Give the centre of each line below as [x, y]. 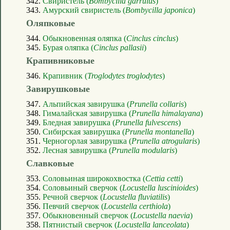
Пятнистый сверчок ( [80, 224]
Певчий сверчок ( [73, 206]
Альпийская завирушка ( [86, 104]
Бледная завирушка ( [79, 122]
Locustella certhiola [136, 206]
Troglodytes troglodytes [125, 75]
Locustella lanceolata [152, 224]
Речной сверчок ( [73, 197]
